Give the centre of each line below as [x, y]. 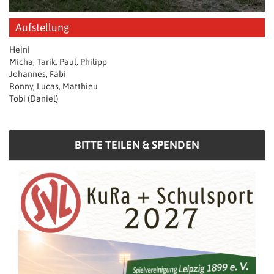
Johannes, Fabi [38, 74]
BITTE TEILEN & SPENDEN [137, 145]
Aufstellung [43, 28]
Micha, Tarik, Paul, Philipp [58, 62]
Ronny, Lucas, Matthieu [54, 87]
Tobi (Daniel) [34, 99]
